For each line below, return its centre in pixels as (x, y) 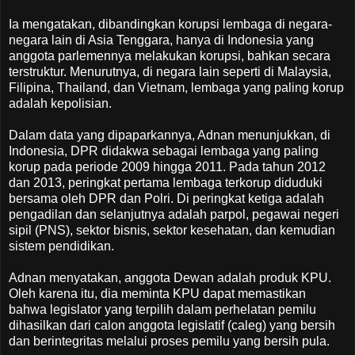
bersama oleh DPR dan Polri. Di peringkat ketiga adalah (166, 198)
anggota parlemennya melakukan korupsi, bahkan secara (170, 55)
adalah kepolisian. (60, 103)
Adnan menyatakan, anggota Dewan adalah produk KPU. (170, 277)
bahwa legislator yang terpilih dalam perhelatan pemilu (162, 309)
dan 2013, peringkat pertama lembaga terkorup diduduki (166, 182)
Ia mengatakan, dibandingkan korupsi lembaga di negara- (170, 24)
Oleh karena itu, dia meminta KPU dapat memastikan (157, 293)
